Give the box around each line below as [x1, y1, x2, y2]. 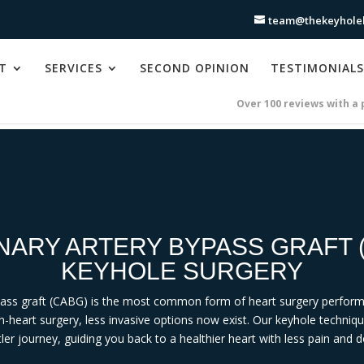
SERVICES [44, 60, 102, 76]
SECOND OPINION [139, 60, 249, 76]
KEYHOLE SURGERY [61, 258, 303, 284]
